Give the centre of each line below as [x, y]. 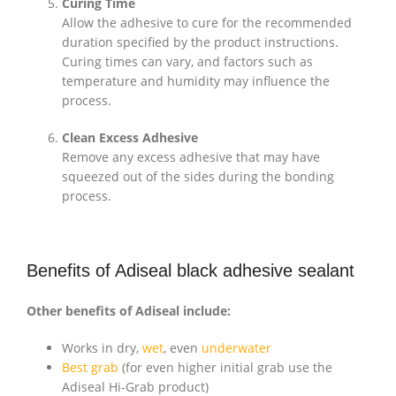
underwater [236, 348]
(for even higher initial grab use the [225, 368]
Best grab [90, 368]
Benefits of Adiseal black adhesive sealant [190, 271]
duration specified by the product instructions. [200, 42]
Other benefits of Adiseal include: [129, 311]
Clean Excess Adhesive [130, 138]
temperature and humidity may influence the [196, 81]
